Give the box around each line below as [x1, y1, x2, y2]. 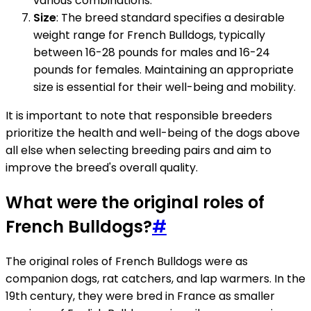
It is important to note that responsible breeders [6, 107, 272, 124]
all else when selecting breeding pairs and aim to [6, 142, 271, 158]
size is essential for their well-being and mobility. [33, 78, 296, 95]
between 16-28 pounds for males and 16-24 [33, 44, 270, 60]
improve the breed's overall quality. [6, 159, 198, 176]
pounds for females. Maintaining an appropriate [33, 61, 294, 78]
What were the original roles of [6, 190, 264, 214]
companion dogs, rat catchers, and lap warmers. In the [6, 270, 305, 287]
